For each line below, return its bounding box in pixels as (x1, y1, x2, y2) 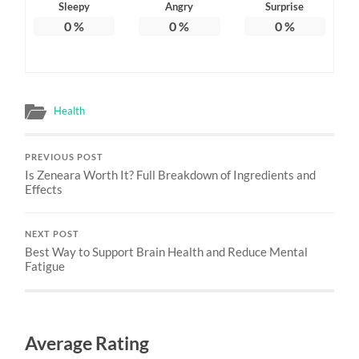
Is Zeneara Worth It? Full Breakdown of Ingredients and (25, 167, 317, 182)
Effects (25, 181, 63, 196)
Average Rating (25, 332, 150, 354)
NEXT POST (25, 228, 80, 239)
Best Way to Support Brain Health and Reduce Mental (25, 244, 309, 259)
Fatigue (25, 258, 66, 273)
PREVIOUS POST (25, 151, 104, 162)
